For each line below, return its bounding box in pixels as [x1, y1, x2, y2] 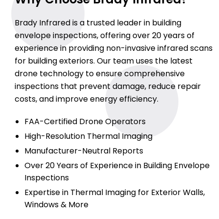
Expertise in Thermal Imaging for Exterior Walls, [24, 187, 205, 198]
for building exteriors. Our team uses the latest [15, 55, 193, 67]
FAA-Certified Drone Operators [24, 116, 146, 128]
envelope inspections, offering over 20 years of [15, 30, 195, 42]
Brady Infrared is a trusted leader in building [15, 17, 181, 29]
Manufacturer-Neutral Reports [24, 145, 143, 157]
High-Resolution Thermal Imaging [24, 131, 153, 142]
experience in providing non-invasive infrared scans [15, 43, 213, 54]
